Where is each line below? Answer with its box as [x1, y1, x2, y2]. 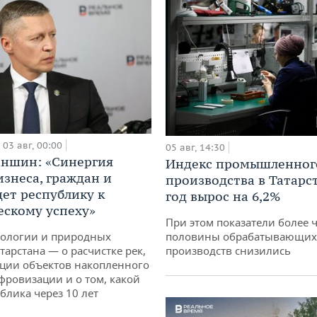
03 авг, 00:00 [3, 139, 62, 151]
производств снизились [166, 243, 291, 258]
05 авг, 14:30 [166, 141, 225, 154]
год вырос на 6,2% [166, 188, 280, 204]
